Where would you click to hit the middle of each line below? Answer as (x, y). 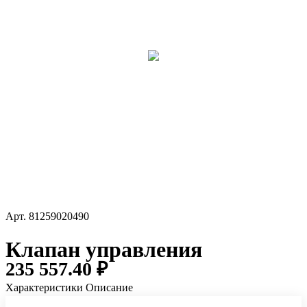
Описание (109, 288)
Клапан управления (104, 250)
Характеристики (44, 288)
